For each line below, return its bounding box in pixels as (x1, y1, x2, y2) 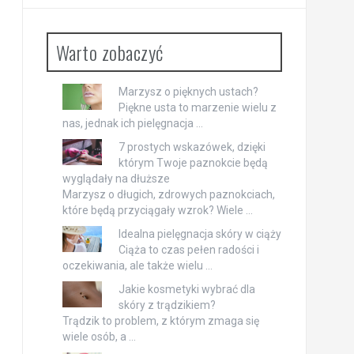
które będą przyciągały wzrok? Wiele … (62, 203, 253, 217)
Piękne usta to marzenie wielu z (118, 100, 277, 114)
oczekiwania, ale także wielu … (62, 258, 213, 272)
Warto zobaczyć (55, 37, 164, 66)
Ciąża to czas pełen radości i (118, 243, 259, 256)
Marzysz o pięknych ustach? (118, 85, 258, 98)
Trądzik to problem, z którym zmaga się (62, 314, 259, 327)
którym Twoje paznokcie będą (118, 156, 268, 169)
